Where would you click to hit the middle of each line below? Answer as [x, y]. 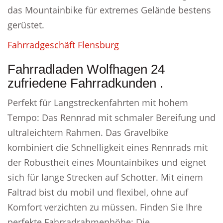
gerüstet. [26, 25]
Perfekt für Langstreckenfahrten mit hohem [98, 103]
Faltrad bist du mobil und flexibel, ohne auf [98, 192]
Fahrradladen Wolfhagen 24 [86, 69]
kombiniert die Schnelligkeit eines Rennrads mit [108, 147]
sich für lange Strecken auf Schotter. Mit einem [105, 177]
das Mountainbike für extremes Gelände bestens [109, 10]
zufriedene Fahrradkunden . [85, 83]
